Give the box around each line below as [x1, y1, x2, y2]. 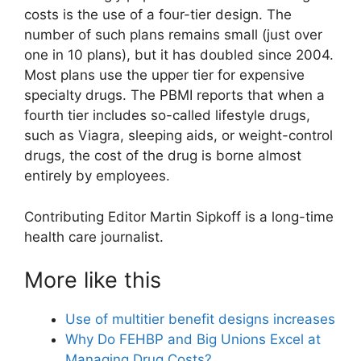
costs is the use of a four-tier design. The [24, 6, 292, 23]
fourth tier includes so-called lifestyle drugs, [24, 107, 310, 124]
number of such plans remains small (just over [24, 27, 322, 44]
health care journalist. [24, 228, 164, 245]
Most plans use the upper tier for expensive [24, 67, 305, 84]
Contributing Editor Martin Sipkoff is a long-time [24, 208, 334, 225]
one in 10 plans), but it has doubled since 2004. [24, 47, 334, 64]
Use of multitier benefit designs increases [65, 311, 335, 328]
